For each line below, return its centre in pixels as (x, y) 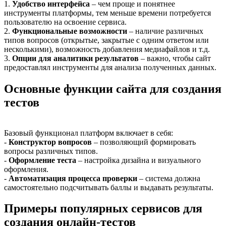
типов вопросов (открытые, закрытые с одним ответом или (106, 40)
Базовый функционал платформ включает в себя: (89, 133)
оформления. (26, 169)
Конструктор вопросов (50, 142)
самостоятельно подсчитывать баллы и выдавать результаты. (109, 187)
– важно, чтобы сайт (175, 58)
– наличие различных (165, 31)
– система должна (169, 178)
